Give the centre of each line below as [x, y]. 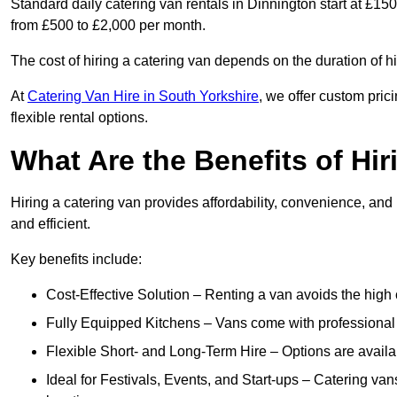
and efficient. [51, 224]
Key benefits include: [76, 260]
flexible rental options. [79, 118]
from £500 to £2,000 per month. [110, 26]
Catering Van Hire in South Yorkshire [143, 97]
